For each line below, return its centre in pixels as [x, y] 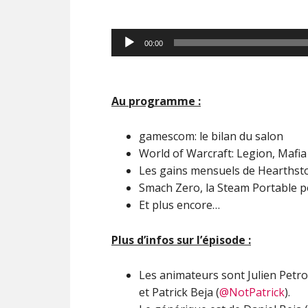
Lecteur [130, 36]
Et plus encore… [179, 205]
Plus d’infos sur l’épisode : [181, 240]
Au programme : [156, 101]
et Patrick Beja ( [179, 292]
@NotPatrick [252, 292]
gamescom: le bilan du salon [211, 136]
